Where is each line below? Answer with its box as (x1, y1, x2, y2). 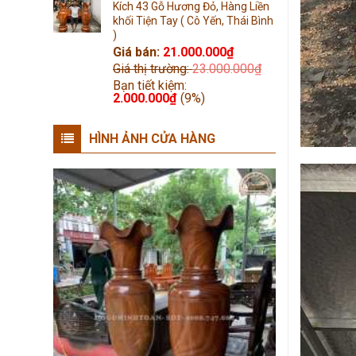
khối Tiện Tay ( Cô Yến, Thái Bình (113, 14, 273, 27)
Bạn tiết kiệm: (113, 77, 187, 93)
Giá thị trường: (113, 60, 192, 76)
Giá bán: (113, 44, 163, 60)
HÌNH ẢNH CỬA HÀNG (89, 131, 215, 147)
